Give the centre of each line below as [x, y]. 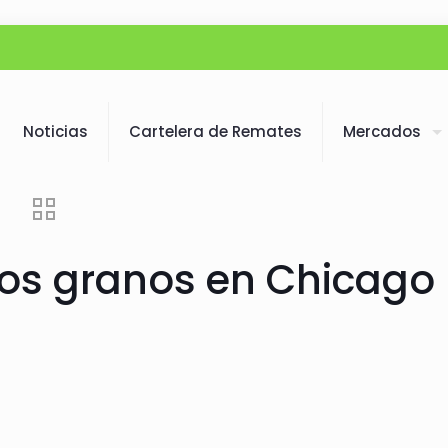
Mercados [382, 131]
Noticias [55, 131]
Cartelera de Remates [215, 131]
